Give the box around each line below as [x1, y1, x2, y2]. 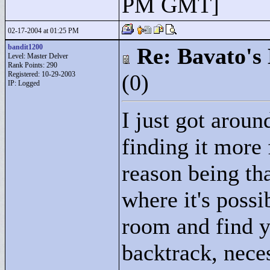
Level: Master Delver [8, 52, 68, 60]
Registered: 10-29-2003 [8, 70, 75, 78]
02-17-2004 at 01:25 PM [8, 27, 79, 35]
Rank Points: [8, 61, 46, 69]
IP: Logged [8, 79, 40, 87]
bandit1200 [8, 43, 43, 51]
